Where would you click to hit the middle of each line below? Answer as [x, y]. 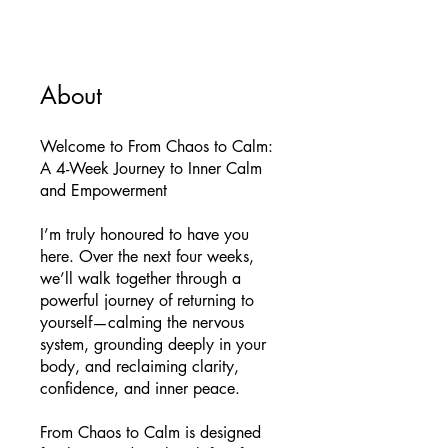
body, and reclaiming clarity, [139, 366]
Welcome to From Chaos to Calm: [156, 146]
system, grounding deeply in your [153, 344]
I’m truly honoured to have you [144, 234]
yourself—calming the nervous [142, 322]
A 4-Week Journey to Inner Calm [151, 168]
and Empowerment [103, 190]
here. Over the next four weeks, [147, 256]
